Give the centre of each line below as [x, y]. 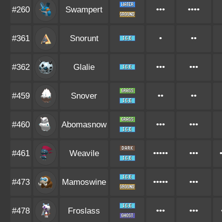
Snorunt [84, 38]
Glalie [84, 67]
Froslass [84, 211]
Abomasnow [84, 125]
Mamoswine [84, 182]
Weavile [84, 153]
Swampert [84, 10]
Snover [84, 96]
